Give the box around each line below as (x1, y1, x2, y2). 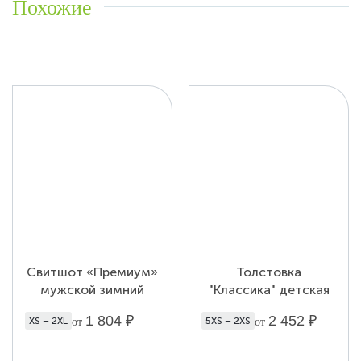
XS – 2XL (29, 314, 68, 326)
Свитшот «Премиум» (27, 263, 158, 280)
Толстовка (236, 263, 301, 280)
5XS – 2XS (205, 314, 251, 326)
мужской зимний (40, 281, 144, 297)
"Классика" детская (208, 281, 330, 297)
